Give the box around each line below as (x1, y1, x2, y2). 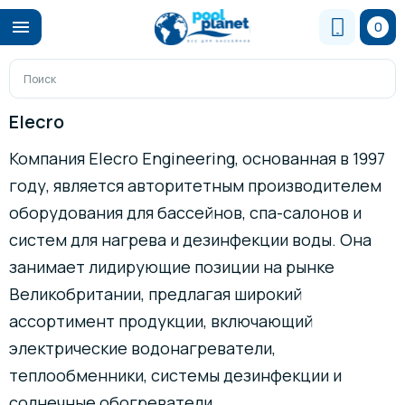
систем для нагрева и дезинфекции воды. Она (9, 229, 372, 250)
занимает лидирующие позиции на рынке (9, 256, 334, 278)
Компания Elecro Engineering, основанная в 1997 (9, 147, 385, 169)
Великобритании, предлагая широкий (9, 283, 302, 305)
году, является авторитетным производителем (9, 174, 381, 196)
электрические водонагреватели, (9, 337, 276, 359)
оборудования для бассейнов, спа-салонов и (9, 202, 362, 223)
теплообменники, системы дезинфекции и (9, 364, 342, 386)
